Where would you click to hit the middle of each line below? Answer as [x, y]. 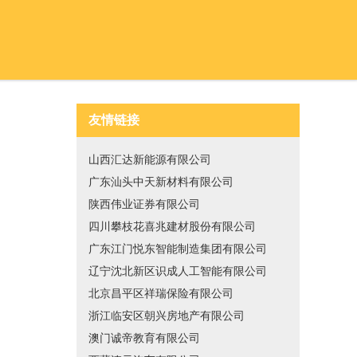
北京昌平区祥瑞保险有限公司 [161, 294]
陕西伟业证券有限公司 [144, 204]
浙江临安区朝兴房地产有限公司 [167, 316]
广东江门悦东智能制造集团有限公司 [178, 249]
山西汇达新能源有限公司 [150, 160]
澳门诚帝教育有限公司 [144, 338]
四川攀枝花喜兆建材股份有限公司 [172, 227]
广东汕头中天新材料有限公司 [161, 182]
